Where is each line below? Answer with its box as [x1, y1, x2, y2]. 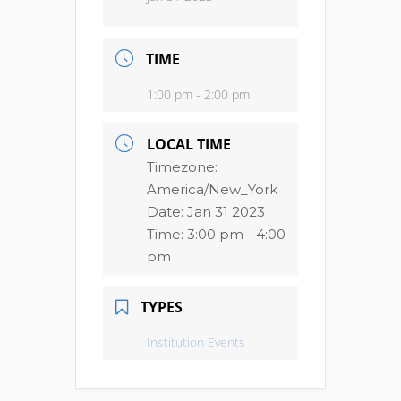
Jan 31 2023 [187, 203, 265, 220]
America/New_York [147, 181, 277, 198]
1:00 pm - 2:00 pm [147, 86, 250, 103]
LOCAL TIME [147, 134, 231, 154]
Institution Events [147, 334, 245, 351]
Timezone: [147, 158, 218, 175]
